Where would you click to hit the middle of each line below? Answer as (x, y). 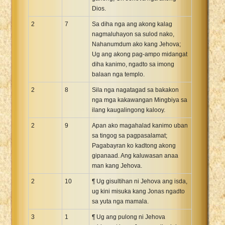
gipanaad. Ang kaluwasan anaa (135, 155)
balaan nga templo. (118, 74)
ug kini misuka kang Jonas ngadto (138, 191)
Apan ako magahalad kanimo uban (140, 125)
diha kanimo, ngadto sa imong (133, 64)
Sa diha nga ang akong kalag (132, 24)
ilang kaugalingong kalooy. (129, 110)
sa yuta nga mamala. (120, 201)
